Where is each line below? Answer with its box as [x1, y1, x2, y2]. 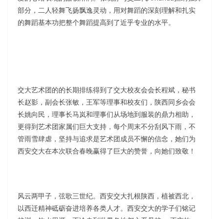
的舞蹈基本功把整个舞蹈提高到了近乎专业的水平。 [18, 17, 175, 27]
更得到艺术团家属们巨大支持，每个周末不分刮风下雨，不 [18, 121, 196, 131]
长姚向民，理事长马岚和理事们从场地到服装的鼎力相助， [18, 109, 196, 119]
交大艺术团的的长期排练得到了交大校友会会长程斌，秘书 [18, 85, 196, 94]
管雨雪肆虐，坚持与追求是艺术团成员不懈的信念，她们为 [18, 133, 196, 143]
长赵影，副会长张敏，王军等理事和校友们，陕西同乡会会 [18, 97, 196, 107]
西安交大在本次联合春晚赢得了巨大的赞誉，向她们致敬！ [18, 146, 196, 155]
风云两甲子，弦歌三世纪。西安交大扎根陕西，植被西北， [18, 191, 196, 200]
